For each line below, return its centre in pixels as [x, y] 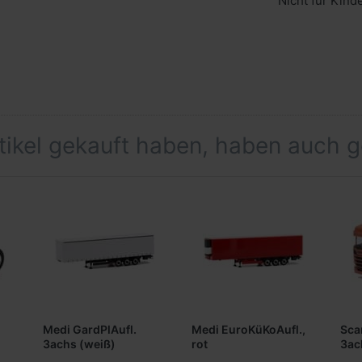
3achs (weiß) [79, 344]
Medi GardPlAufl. [90, 330]
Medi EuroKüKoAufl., [248, 330]
